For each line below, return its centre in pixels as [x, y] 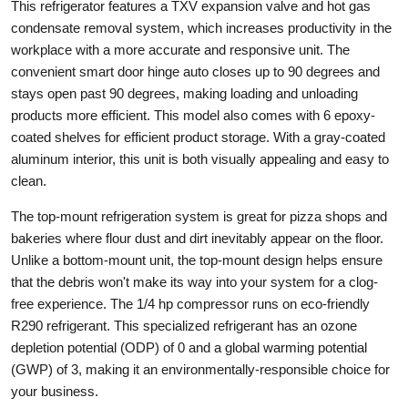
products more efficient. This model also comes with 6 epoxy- [193, 115]
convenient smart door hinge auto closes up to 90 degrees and [195, 71]
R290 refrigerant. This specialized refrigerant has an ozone [184, 325]
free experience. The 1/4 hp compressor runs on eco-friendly [190, 303]
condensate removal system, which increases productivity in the [201, 27]
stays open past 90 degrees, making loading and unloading [184, 93]
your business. [55, 391]
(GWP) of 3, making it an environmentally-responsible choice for [200, 369]
